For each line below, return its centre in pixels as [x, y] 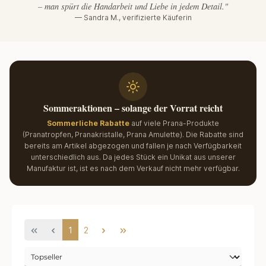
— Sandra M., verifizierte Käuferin [133, 18]
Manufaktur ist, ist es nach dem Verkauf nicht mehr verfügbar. [133, 169]
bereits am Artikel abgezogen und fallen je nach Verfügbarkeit [133, 146]
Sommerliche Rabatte [88, 123]
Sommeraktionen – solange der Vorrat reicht [133, 108]
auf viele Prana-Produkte [174, 123]
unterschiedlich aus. [66, 157]
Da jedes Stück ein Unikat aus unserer [169, 157]
